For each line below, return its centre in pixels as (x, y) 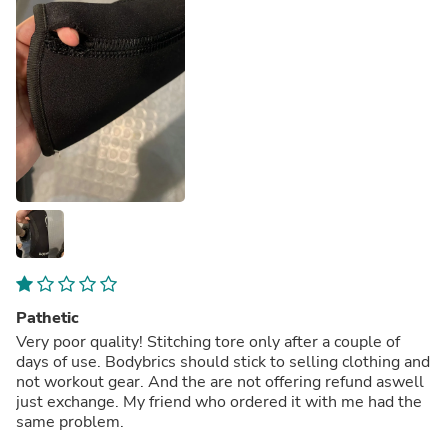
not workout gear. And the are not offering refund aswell (220, 381)
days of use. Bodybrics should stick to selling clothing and (223, 361)
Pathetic (47, 317)
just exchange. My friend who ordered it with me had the (219, 401)
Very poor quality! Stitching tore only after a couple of (208, 341)
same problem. (70, 421)
